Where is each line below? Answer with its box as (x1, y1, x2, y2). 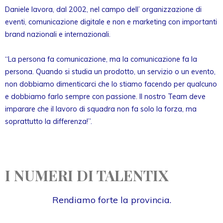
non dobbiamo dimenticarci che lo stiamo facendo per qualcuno (5, 80, 217, 89)
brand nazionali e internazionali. (5, 30, 111, 39)
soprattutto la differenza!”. (5, 117, 92, 126)
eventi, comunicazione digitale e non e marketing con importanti (5, 17, 217, 26)
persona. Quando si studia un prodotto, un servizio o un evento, (5, 67, 216, 76)
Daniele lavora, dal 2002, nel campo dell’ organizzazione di (5, 5, 202, 14)
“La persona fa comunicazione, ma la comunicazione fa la (5, 55, 197, 64)
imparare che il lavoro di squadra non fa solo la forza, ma (5, 105, 197, 113)
